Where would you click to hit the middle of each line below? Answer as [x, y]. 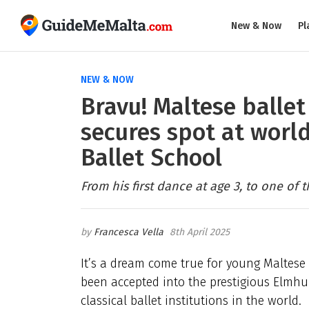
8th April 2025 [200, 232]
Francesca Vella [129, 232]
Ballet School [151, 158]
